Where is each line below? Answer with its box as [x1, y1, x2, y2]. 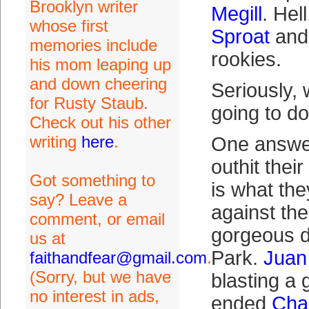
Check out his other [29, 113, 171, 132]
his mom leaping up [29, 55, 171, 74]
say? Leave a [29, 190, 127, 209]
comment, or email [29, 210, 165, 228]
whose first [29, 17, 108, 35]
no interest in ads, [29, 287, 159, 306]
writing [29, 132, 81, 151]
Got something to [29, 171, 155, 190]
